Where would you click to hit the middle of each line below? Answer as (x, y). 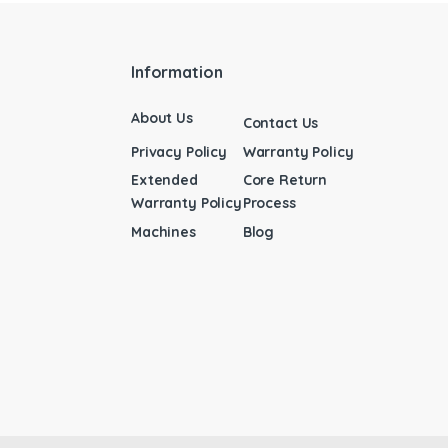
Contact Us (280, 123)
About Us (162, 117)
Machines (163, 231)
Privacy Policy (179, 151)
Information (177, 71)
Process (269, 203)
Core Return (285, 180)
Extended (164, 180)
